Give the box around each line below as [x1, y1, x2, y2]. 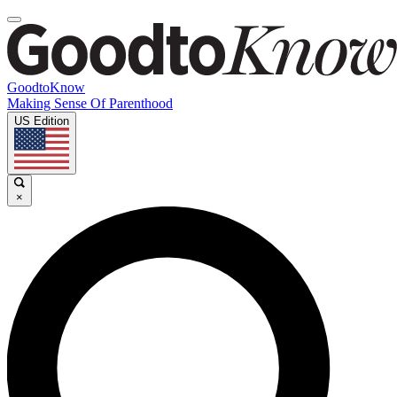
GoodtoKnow [7, 80, 85, 95]
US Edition [14, 114, 69, 128]
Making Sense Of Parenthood [7, 96, 173, 111]
